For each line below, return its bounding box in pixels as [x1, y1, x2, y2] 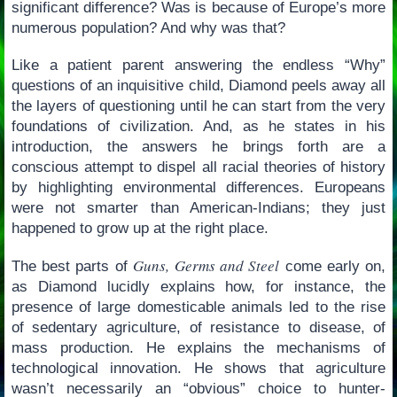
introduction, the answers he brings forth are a [11, 137, 386, 155]
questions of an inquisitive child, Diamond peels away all [11, 76, 386, 94]
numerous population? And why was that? [11, 19, 285, 37]
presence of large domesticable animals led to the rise [11, 298, 386, 315]
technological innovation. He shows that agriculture [11, 359, 386, 377]
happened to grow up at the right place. [11, 219, 269, 237]
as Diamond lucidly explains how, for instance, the [11, 277, 386, 295]
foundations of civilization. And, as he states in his [11, 117, 386, 135]
